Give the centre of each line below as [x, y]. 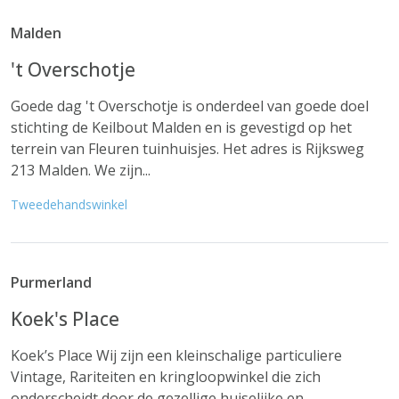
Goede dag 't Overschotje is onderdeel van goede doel [190, 106]
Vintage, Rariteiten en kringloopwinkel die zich [166, 377]
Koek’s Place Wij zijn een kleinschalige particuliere [176, 355]
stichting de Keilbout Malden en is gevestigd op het [181, 127]
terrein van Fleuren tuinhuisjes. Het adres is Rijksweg [187, 149]
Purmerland [51, 282]
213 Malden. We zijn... [81, 170]
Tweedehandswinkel [69, 204]
